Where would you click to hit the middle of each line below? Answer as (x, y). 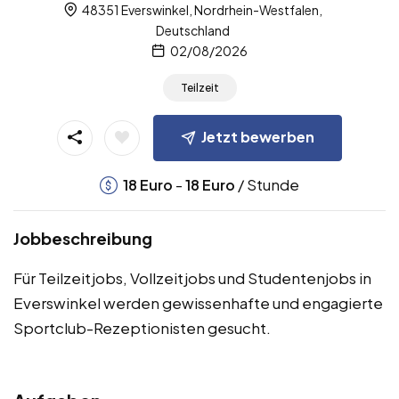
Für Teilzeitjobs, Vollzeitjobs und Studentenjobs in (192, 277)
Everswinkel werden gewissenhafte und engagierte (198, 302)
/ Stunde (267, 184)
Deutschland (193, 31)
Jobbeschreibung (83, 238)
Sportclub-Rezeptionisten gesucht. (142, 327)
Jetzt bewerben (258, 136)
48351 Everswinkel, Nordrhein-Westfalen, (201, 10)
